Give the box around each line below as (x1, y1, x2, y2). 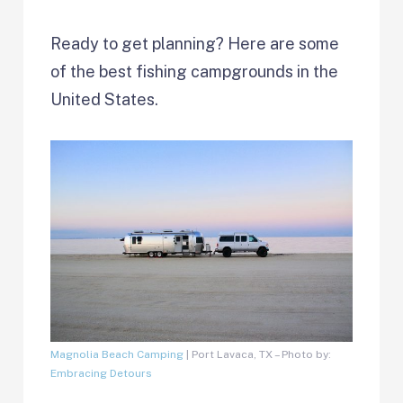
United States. (50, 89, 159, 109)
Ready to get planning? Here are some (50, 33, 340, 53)
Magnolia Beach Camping (50, 347, 184, 361)
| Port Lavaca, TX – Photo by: (184, 347, 332, 361)
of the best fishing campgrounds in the (50, 61, 339, 81)
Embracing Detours (50, 366, 153, 380)
